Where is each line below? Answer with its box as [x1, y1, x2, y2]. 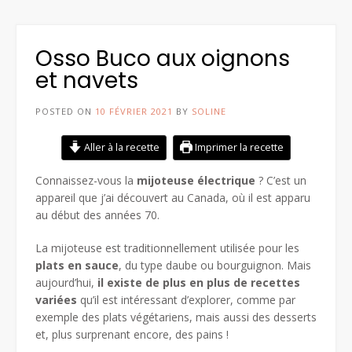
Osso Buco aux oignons [35, 42, 290, 74]
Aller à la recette [81, 140, 159, 154]
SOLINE [192, 104, 226, 117]
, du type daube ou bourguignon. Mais [119, 257, 311, 273]
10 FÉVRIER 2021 [95, 104, 173, 117]
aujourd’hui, [35, 274, 97, 290]
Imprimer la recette [192, 140, 284, 154]
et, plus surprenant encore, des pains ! [35, 326, 229, 342]
